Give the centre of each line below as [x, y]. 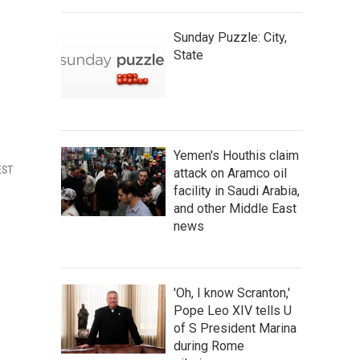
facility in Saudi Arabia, [237, 191]
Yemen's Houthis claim [236, 155]
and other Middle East [235, 209]
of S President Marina [235, 328]
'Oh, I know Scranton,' [232, 293]
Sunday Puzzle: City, [230, 37]
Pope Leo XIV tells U [233, 311]
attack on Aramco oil [230, 173]
